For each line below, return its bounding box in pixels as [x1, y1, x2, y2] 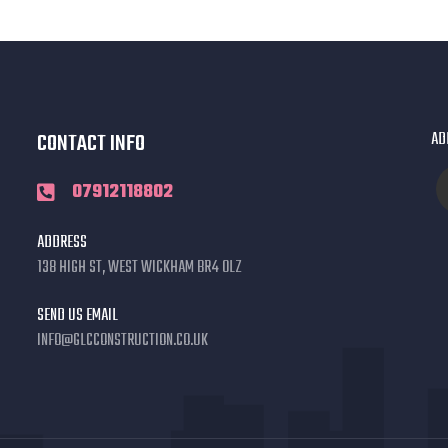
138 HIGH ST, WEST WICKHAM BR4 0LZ [37, 255, 243, 281]
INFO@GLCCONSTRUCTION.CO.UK [37, 328, 209, 354]
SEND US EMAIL [37, 303, 119, 329]
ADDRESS [37, 230, 88, 256]
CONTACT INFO [37, 127, 146, 161]
